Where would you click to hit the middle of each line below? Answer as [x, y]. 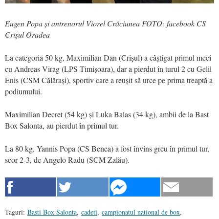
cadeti [89, 212]
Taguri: [15, 212]
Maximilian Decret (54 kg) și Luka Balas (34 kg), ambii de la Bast [107, 114]
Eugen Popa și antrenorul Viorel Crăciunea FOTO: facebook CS [105, 23]
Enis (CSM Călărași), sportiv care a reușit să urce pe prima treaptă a [109, 80]
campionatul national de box [141, 212]
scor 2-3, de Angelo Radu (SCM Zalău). [67, 159]
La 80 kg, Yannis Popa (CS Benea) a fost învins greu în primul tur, [107, 148]
